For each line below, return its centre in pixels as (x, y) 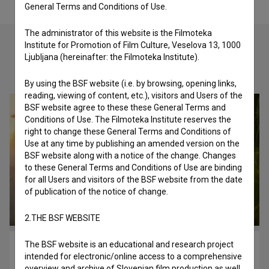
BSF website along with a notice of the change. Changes (130, 156)
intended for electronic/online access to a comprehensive (133, 256)
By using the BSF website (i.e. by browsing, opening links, (131, 83)
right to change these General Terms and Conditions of (128, 131)
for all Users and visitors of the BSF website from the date (134, 180)
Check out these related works (134, 71)
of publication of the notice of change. (96, 192)
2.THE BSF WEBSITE (62, 218)
